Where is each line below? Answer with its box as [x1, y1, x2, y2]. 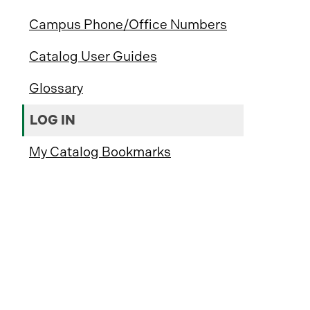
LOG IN [30, 112, 75, 128]
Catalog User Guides [29, 48, 157, 64]
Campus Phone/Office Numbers [29, 17, 227, 33]
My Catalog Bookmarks [29, 144, 171, 160]
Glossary [29, 80, 83, 96]
